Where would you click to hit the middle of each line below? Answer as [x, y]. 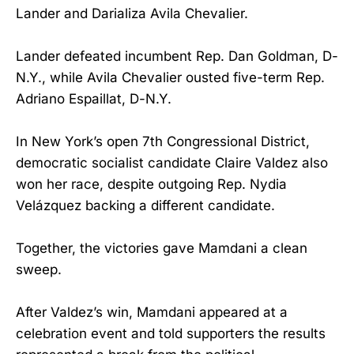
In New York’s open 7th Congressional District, [163, 141]
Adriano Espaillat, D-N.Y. [94, 98]
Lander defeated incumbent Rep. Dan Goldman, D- [177, 56]
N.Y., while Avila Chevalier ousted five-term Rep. [170, 77]
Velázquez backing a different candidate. [145, 205]
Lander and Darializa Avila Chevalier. [132, 13]
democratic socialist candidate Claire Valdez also [172, 162]
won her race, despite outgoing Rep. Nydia [151, 184]
